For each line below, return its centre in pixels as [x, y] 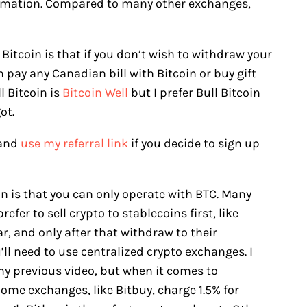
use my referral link [74, 144]
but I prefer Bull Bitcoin [194, 93]
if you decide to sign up [194, 144]
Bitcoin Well [95, 93]
